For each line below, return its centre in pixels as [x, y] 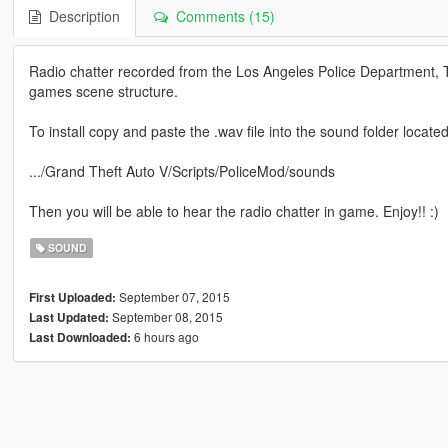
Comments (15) [221, 16]
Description [80, 16]
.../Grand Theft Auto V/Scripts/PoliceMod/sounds [181, 171]
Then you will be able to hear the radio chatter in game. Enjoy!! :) [233, 211]
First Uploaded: [72, 298]
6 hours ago [164, 337]
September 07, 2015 [172, 297]
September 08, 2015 [165, 317]
